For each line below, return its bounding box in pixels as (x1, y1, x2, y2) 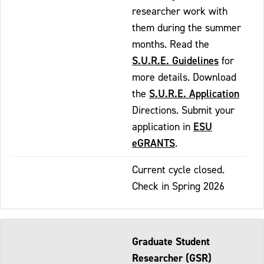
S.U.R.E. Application (149, 86, 239, 100)
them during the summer (132, 21, 241, 34)
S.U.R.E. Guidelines (132, 53, 219, 67)
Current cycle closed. (132, 163, 225, 176)
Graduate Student (132, 234, 210, 248)
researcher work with (132, 4, 227, 17)
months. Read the (132, 37, 209, 50)
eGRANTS (132, 136, 175, 150)
